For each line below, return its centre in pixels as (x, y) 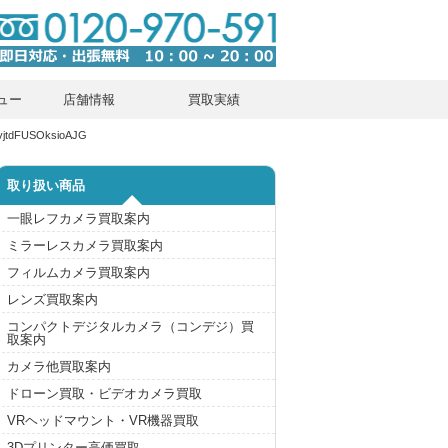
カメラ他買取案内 (59, 366)
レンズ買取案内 (52, 299)
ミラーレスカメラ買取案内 (85, 245)
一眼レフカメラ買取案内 (78, 218)
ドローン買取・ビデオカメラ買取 (104, 393)
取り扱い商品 (46, 186)
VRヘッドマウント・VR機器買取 (103, 420)
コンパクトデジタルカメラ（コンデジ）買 (130, 326)
